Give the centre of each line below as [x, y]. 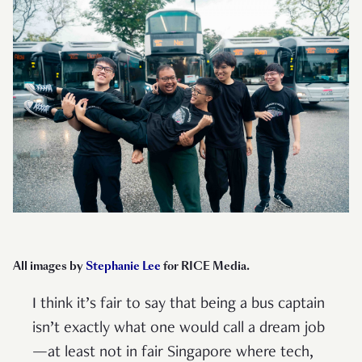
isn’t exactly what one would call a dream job [179, 328]
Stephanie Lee [123, 267]
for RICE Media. [205, 267]
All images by [49, 267]
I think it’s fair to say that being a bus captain [179, 304]
